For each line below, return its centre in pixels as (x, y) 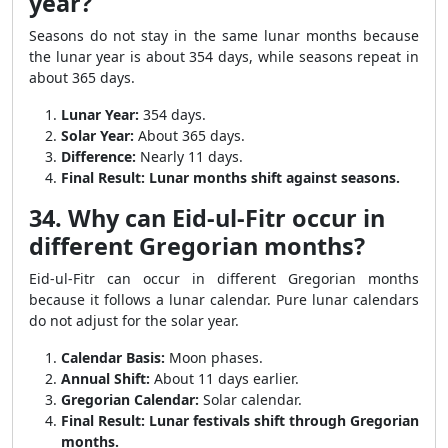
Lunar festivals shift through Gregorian (284, 420)
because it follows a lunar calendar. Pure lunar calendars (224, 299)
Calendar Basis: (113, 357)
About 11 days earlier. (224, 378)
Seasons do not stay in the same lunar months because (224, 35)
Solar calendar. (250, 399)
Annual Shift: (105, 378)
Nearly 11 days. (189, 156)
